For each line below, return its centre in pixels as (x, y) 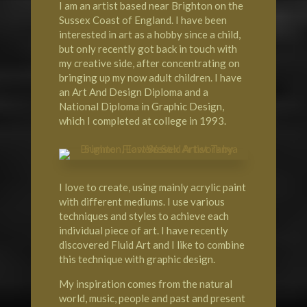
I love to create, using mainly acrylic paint (152, 187)
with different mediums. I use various (142, 202)
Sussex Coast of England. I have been (143, 20)
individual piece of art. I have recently (143, 231)
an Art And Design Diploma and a (133, 92)
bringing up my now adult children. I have (150, 78)
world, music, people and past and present (152, 298)
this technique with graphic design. (137, 259)
